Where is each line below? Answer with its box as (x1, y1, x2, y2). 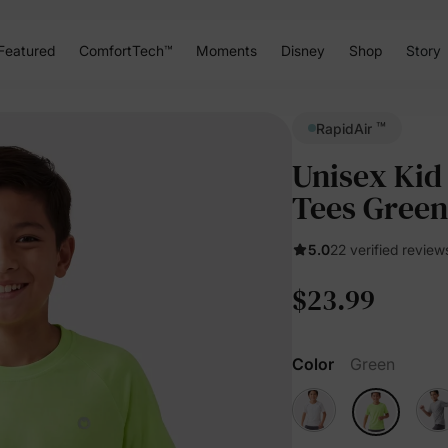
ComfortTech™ (78, 41, 172, 59)
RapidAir (316, 119, 376, 137)
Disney (280, 41, 325, 59)
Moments (195, 41, 257, 59)
